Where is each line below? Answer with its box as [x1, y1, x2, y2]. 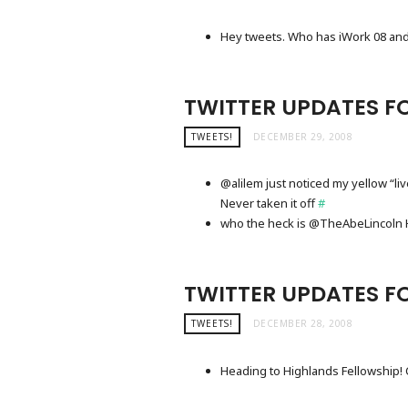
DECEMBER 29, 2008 [252, 129, 352, 143]
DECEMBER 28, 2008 [252, 317, 352, 331]
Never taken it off [220, 195, 318, 212]
